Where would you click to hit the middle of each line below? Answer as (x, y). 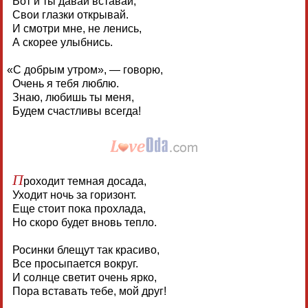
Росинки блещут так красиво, (86, 250)
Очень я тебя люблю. (65, 84)
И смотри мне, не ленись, (77, 29)
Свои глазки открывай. (70, 15)
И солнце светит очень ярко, (84, 278)
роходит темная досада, (85, 181)
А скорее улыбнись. (62, 43)
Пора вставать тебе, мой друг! (89, 291)
